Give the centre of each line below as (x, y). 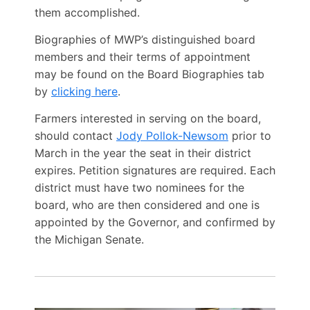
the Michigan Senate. (89, 240)
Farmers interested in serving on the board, (148, 119)
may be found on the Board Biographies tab (149, 74)
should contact (75, 136)
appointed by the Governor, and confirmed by (155, 222)
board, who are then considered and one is (147, 205)
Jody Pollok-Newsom (172, 136)
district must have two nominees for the (139, 188)
